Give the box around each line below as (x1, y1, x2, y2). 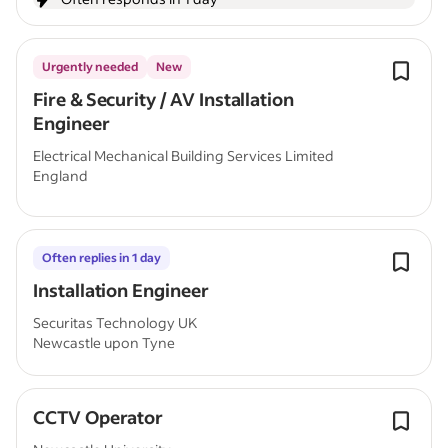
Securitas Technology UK (33, 313, 197, 332)
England (33, 166, 88, 185)
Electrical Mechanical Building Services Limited (33, 146, 334, 165)
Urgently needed (42, 59, 138, 74)
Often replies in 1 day (42, 250, 161, 265)
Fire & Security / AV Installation (33, 87, 295, 111)
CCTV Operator (33, 405, 164, 429)
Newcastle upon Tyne (33, 333, 175, 352)
